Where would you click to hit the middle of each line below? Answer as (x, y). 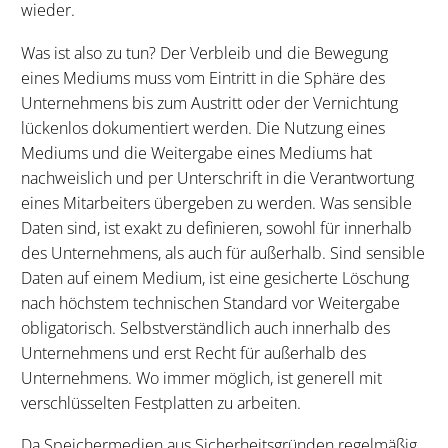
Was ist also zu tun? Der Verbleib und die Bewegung (204, 52)
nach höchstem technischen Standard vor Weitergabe (210, 302)
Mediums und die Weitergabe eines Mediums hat (196, 152)
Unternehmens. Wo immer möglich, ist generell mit (201, 377)
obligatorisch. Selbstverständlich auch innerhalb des (205, 327)
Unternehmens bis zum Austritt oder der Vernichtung (209, 102)
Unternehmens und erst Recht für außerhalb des (193, 352)
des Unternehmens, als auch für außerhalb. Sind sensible (223, 252)
